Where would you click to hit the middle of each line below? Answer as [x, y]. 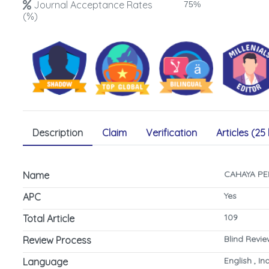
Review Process [57, 240]
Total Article [49, 219]
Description [58, 132]
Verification [171, 132]
